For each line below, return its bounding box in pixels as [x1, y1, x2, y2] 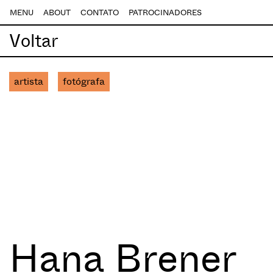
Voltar [9, 29, 58, 52]
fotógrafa [63, 75, 105, 88]
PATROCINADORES [129, 7, 202, 18]
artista [14, 75, 43, 88]
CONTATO [80, 7, 119, 18]
